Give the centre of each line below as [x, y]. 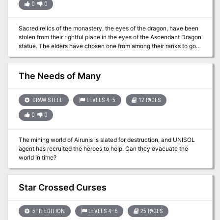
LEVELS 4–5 [101, 100]
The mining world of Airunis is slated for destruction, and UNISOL [107, 139]
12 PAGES [149, 100]
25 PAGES [151, 211]
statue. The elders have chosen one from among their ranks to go [107, 46]
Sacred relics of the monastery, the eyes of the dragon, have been [108, 28]
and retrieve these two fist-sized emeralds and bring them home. [106, 55]
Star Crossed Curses [62, 187]
